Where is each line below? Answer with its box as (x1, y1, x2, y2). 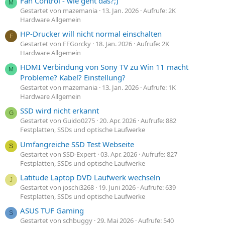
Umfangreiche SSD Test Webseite (20, 139, 134, 149)
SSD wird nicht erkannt (20, 105, 99, 116)
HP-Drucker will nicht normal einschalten (20, 28, 162, 39)
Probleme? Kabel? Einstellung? (20, 72, 126, 83)
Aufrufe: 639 (140, 183, 176, 192)
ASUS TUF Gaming (20, 205, 84, 216)
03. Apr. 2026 (100, 149, 137, 159)
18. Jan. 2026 (95, 39, 132, 48)
